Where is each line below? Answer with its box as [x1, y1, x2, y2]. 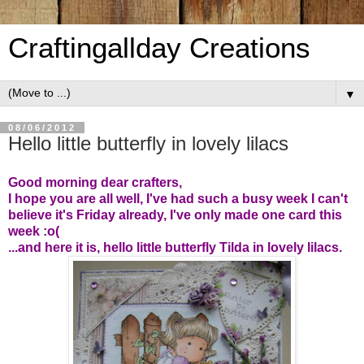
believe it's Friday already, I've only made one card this [8, 207, 342, 222]
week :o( [8, 223, 59, 238]
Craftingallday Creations [8, 32, 310, 63]
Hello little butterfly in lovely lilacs [8, 132, 288, 154]
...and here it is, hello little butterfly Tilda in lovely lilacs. [8, 240, 342, 254]
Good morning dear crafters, [8, 175, 182, 189]
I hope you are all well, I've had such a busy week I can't [8, 191, 348, 206]
